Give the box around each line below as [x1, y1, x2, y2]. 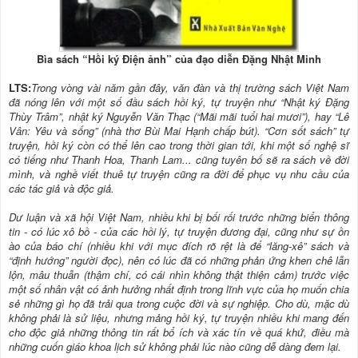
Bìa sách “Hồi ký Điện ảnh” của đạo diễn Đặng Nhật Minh [37, 51, 321, 67]
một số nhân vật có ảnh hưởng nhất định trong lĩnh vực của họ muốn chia [9, 281, 349, 297]
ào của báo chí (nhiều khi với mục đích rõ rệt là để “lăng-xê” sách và [9, 238, 349, 254]
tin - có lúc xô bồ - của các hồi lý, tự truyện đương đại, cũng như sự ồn [9, 224, 349, 240]
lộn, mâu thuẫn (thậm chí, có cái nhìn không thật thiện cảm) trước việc [9, 267, 349, 283]
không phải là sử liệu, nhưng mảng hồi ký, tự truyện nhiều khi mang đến [9, 310, 349, 326]
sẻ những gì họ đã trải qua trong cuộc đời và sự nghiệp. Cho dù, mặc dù [9, 296, 349, 312]
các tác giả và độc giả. [9, 181, 114, 197]
